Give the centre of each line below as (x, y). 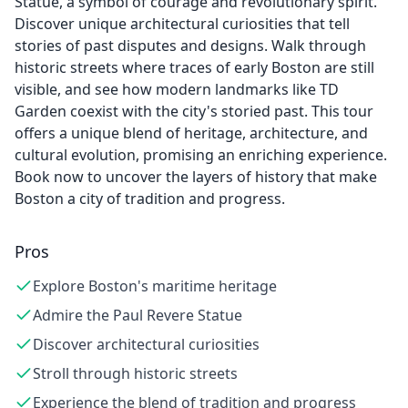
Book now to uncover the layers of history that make (196, 177)
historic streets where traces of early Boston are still (194, 67)
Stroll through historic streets (135, 373)
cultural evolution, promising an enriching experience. (201, 155)
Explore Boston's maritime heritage (155, 286)
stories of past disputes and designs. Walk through (190, 46)
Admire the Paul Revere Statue (138, 315)
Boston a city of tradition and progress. (150, 199)
